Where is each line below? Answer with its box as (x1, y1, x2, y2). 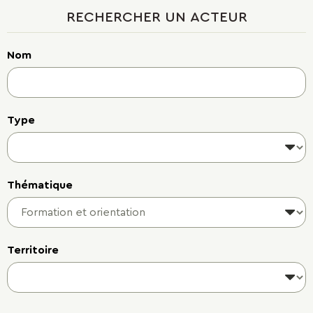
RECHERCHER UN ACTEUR (66, 10, 247, 24)
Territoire (7, 245, 59, 256)
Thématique (7, 180, 73, 191)
